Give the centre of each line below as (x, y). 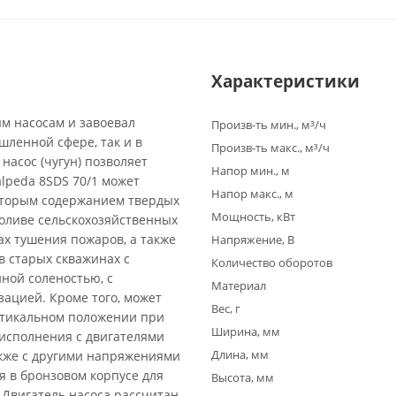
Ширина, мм (246, 331)
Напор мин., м (251, 171)
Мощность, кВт (253, 217)
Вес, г (226, 308)
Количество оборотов (272, 263)
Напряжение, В (253, 240)
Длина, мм (240, 354)
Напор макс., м (252, 194)
